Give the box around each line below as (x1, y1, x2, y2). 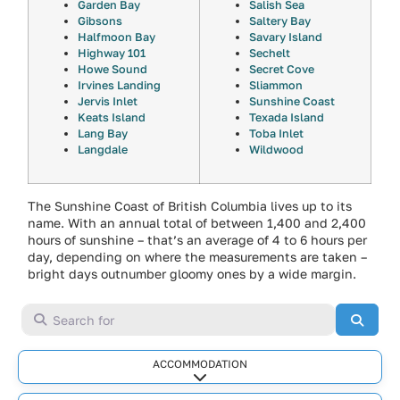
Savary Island (249, 30, 323, 45)
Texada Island (249, 111, 325, 125)
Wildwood (249, 143, 304, 157)
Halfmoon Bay (78, 30, 156, 45)
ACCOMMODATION (153, 357, 247, 371)
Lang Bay (78, 127, 129, 141)
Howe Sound (78, 62, 148, 77)
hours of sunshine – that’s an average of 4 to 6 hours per (28, 231, 368, 247)
